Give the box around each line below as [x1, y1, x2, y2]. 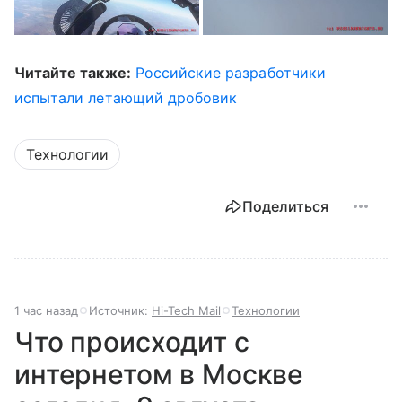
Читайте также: [14, 63, 131, 82]
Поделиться [242, 197, 328, 215]
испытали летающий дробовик [14, 88, 238, 107]
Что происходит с [14, 325, 249, 358]
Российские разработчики [135, 63, 326, 82]
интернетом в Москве [14, 357, 304, 390]
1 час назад [14, 302, 78, 318]
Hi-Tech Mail [152, 302, 221, 318]
